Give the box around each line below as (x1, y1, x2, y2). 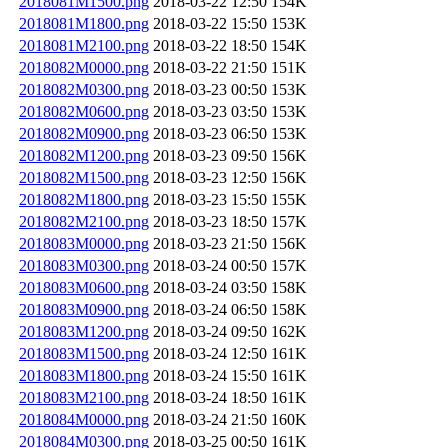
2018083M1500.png (19, 344, 149, 362)
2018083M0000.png (19, 234, 149, 252)
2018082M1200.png (19, 146, 149, 164)
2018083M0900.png (19, 300, 149, 318)
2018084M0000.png (19, 410, 149, 428)
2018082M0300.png (19, 80, 149, 98)
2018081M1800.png (19, 14, 149, 32)
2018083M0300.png (19, 256, 149, 274)
